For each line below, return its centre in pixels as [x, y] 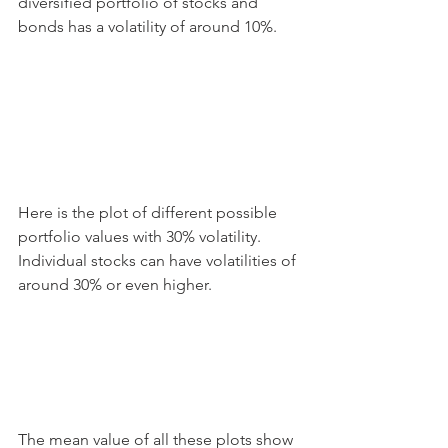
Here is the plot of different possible [149, 213]
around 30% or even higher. [115, 285]
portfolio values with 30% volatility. [141, 237]
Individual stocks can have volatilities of [159, 261]
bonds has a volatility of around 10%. [147, 26]
